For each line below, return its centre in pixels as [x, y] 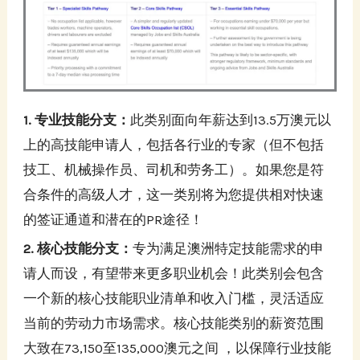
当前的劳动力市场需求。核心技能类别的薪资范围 [174, 323]
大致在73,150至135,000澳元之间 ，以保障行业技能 [178, 348]
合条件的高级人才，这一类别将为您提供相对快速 [174, 194]
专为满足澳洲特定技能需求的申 [229, 248]
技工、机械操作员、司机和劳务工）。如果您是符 [174, 169]
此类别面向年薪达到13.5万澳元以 [231, 119]
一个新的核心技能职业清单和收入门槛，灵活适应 [174, 298]
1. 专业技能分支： [77, 119]
